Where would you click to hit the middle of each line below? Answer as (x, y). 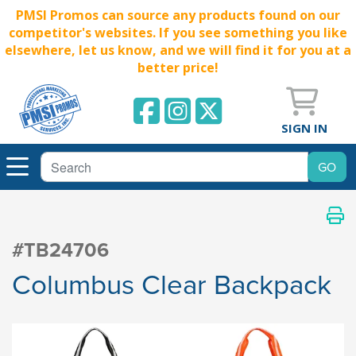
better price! (178, 68)
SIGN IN (304, 128)
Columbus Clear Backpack (172, 284)
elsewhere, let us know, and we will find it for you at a (178, 50)
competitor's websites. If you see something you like (178, 33)
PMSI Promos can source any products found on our (178, 15)
